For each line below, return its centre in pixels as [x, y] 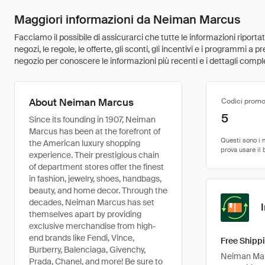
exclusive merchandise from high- [93, 226]
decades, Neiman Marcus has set [92, 202]
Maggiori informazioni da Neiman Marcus [127, 20]
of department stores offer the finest [96, 167]
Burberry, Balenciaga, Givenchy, [87, 250]
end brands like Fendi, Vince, [82, 238]
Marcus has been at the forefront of [95, 131]
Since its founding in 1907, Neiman [92, 119]
